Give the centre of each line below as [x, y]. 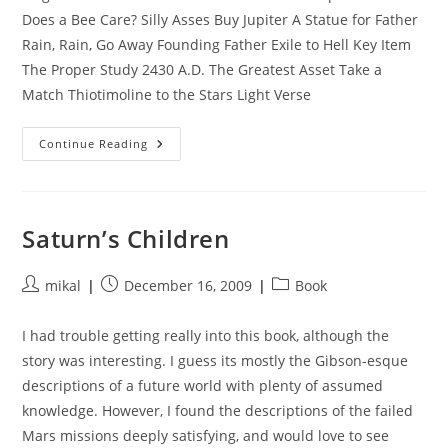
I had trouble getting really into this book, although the [206, 335]
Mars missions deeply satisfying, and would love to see [206, 435]
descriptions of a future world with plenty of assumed [203, 385]
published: [136, 305]
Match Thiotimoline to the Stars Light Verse [171, 94]
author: [46, 305]
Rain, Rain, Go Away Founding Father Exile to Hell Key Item [217, 44]
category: [302, 305]
